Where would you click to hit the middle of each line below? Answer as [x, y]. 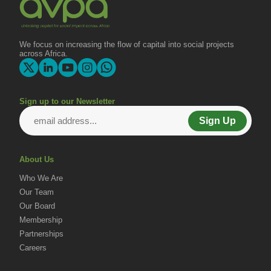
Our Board [37, 206]
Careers [33, 248]
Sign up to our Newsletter [67, 102]
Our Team [37, 192]
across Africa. [44, 54]
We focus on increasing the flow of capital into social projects [127, 45]
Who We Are [41, 178]
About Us [37, 160]
